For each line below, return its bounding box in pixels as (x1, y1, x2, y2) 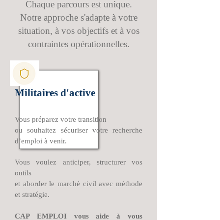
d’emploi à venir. (15, 137, 67, 145)
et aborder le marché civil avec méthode (15, 180, 142, 188)
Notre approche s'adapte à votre (20, 12, 137, 23)
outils (15, 169, 31, 177)
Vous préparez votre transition (15, 115, 107, 123)
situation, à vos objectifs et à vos (18, 26, 139, 36)
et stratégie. (15, 191, 50, 198)
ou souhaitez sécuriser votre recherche (15, 126, 142, 134)
